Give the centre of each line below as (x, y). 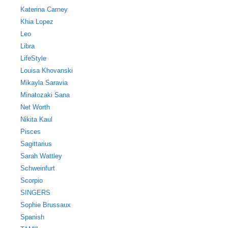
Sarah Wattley (41, 156)
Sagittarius (36, 144)
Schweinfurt (38, 168)
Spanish (32, 217)
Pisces (31, 132)
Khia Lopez (37, 22)
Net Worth (35, 107)
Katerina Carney (44, 9)
